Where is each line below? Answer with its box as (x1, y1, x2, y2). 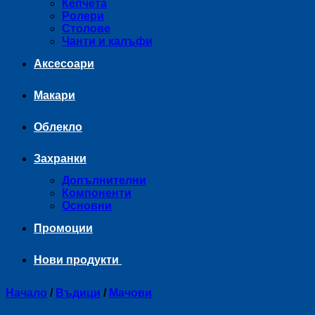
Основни (62, 200, 112, 212)
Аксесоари (34, 58, 94, 70)
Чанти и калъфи (62, 35, 153, 47)
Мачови (109, 287, 152, 299)
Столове (62, 22, 110, 34)
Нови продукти (34, 254, 122, 266)
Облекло (34, 121, 82, 133)
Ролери (62, 10, 104, 22)
